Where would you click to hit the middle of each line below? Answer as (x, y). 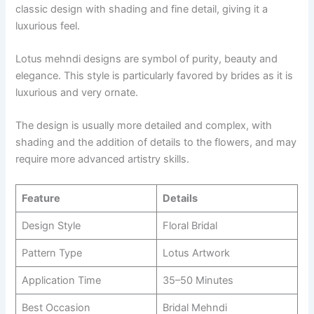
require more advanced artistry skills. (103, 159)
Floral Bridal (190, 225)
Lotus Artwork (196, 253)
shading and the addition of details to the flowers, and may (156, 143)
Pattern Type (52, 253)
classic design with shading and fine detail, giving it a (142, 9)
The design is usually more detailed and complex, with (144, 126)
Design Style (51, 225)
